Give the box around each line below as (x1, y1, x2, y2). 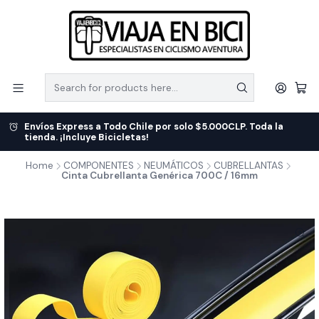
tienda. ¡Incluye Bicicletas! (24, 131, 149, 143)
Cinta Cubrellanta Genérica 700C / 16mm (61, 169, 258, 182)
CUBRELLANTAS (214, 159, 283, 172)
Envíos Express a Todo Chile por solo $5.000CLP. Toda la (24, 120, 283, 132)
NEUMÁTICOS (144, 159, 204, 172)
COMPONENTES (63, 159, 134, 172)
